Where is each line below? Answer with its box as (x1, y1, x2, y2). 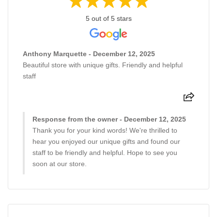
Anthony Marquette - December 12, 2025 (23, 50, 155, 58)
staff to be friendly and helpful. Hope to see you (32, 149, 177, 157)
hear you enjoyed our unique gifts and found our (32, 138, 180, 146)
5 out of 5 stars (85, 15, 132, 23)
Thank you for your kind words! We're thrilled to (32, 126, 177, 135)
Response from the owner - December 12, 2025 (32, 115, 186, 124)
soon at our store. (32, 160, 87, 168)
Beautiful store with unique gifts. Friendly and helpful (23, 61, 183, 69)
